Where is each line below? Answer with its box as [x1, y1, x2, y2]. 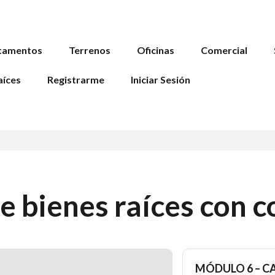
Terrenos [69, 44, 110, 56]
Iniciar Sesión [131, 74, 190, 85]
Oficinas [137, 44, 174, 56]
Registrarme [47, 74, 104, 85]
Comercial [201, 44, 247, 56]
